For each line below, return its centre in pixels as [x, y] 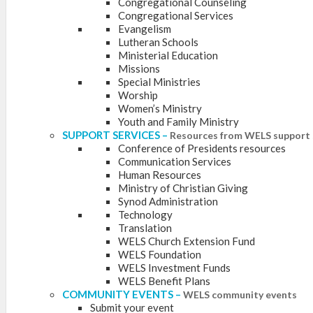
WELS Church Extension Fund [187, 241]
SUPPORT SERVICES [111, 135]
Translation [145, 228]
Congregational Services [176, 16]
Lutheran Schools [158, 42]
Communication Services [175, 162]
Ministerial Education [168, 56]
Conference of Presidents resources [202, 148]
